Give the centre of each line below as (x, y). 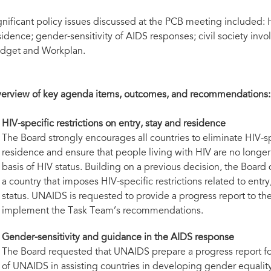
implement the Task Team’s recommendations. (102, 211)
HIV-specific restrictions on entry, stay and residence (113, 124)
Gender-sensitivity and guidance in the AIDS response (118, 238)
